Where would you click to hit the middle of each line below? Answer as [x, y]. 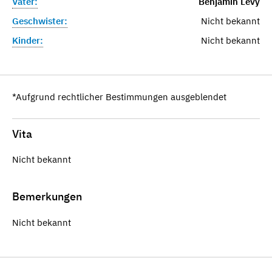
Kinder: [28, 40]
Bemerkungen [47, 197]
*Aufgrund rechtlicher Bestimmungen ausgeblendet [119, 97]
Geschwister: [40, 21]
